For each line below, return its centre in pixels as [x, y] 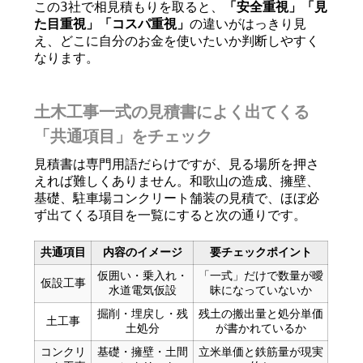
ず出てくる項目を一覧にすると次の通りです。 [171, 215]
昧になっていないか [261, 290]
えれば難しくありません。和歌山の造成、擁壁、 [177, 181]
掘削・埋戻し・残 [142, 314]
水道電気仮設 [142, 290]
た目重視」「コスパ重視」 [112, 24]
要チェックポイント [261, 252]
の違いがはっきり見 [248, 24]
